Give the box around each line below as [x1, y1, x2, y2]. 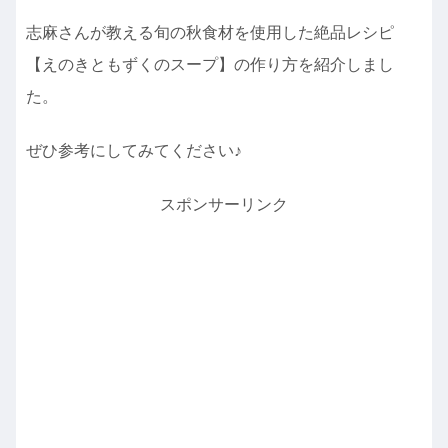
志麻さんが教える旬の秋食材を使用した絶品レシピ [26, 23, 394, 41]
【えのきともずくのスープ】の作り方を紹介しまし [26, 55, 394, 73]
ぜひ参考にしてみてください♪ [26, 141, 242, 159]
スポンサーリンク [160, 196, 288, 214]
